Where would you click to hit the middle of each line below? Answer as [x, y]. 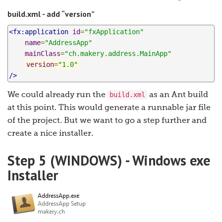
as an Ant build [178, 95]
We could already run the [57, 95]
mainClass [43, 54]
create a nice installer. [50, 134]
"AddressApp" [68, 43]
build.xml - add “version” [51, 14]
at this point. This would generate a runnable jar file [109, 108]
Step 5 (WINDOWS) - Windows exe [109, 161]
